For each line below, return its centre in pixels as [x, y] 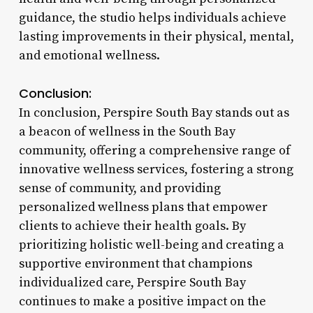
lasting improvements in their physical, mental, [156, 36]
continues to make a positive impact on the [142, 301]
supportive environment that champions [135, 263]
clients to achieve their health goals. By [132, 226]
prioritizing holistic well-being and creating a [151, 245]
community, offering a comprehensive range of [154, 150]
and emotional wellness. [89, 55]
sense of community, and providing [119, 188]
